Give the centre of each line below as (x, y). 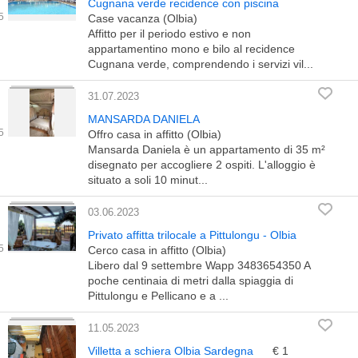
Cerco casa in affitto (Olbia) (157, 250)
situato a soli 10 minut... (148, 180)
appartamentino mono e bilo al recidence (191, 49)
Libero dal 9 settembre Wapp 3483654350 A (199, 265)
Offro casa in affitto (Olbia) (155, 134)
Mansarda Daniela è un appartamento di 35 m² (207, 149)
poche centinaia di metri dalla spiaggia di (191, 280)
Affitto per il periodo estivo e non (169, 34)
